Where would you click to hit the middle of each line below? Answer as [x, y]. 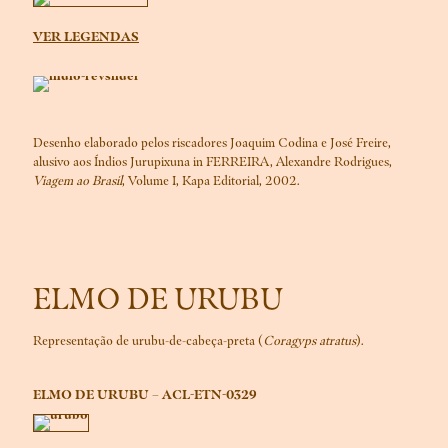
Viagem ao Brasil [77, 181]
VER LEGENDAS [86, 37]
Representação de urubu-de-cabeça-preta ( [148, 341]
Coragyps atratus [309, 341]
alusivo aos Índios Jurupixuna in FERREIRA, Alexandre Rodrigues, [212, 162]
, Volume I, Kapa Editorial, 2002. [211, 181]
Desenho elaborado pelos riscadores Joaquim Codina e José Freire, [212, 143]
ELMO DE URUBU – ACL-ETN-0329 [145, 395]
